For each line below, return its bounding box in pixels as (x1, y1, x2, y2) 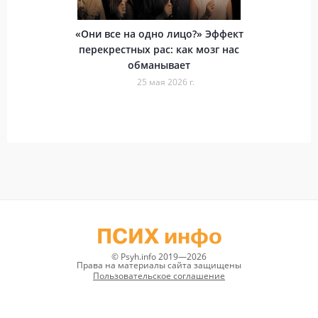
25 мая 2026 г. (136, 75, 194, 88)
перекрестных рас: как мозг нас (79, 42, 239, 56)
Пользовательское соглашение (93, 269, 225, 282)
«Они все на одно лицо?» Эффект (75, 26, 243, 40)
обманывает (128, 57, 190, 72)
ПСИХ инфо (96, 221, 222, 251)
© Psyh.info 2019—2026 (111, 250, 207, 263)
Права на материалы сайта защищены (77, 258, 241, 271)
